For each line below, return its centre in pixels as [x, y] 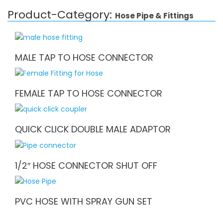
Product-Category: [61, 15]
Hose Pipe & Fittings [154, 16]
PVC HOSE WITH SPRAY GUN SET [84, 201]
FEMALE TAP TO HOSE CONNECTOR [89, 94]
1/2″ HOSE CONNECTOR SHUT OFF [86, 165]
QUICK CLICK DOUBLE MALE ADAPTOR [93, 129]
